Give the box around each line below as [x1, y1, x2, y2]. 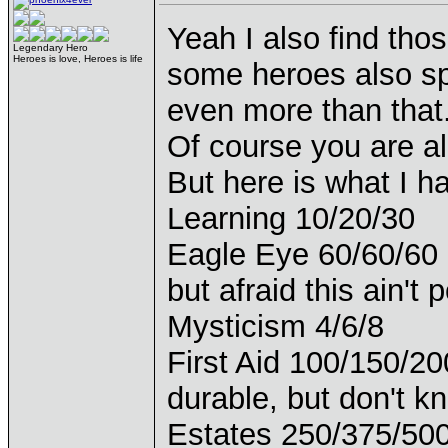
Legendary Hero [13, 42, 88, 53]
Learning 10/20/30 [167, 201, 415, 236]
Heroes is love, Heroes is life [13, 53, 143, 64]
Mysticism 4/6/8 [167, 309, 384, 344]
